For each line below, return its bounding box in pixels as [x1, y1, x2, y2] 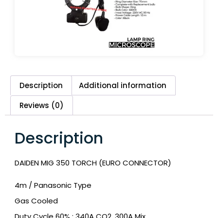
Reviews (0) [19, 100, 64, 110]
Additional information [79, 80, 166, 91]
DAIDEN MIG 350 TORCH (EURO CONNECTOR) [15, 157, 171, 168]
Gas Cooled [15, 196, 58, 206]
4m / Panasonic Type [15, 180, 91, 191]
